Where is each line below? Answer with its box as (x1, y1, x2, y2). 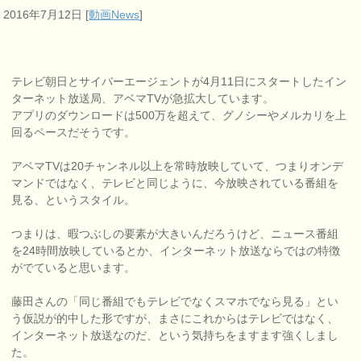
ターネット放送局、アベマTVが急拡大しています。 (11, 92, 275, 106)
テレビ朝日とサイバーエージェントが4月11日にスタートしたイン (11, 75, 347, 89)
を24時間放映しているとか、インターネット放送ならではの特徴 (11, 244, 341, 258)
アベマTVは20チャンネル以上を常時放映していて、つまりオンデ (11, 160, 344, 173)
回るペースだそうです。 (11, 126, 136, 139)
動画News (89, 8, 140, 22)
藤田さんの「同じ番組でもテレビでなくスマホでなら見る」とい (11, 295, 339, 309)
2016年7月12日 (3, 8, 83, 22)
